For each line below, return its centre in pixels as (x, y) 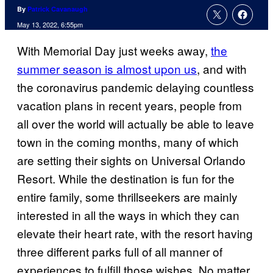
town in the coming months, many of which (128, 142)
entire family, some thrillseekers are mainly (127, 197)
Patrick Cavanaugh (58, 9)
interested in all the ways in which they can (128, 215)
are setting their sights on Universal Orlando (131, 160)
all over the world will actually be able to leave (136, 124)
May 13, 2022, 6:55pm (50, 25)
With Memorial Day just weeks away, (114, 51)
